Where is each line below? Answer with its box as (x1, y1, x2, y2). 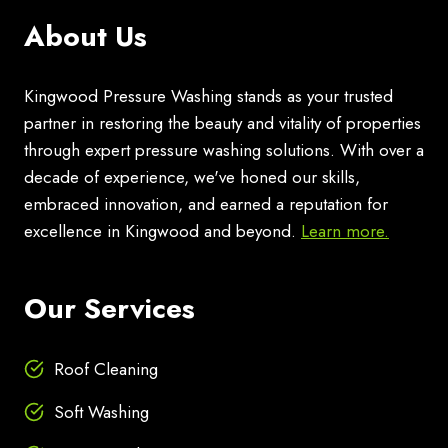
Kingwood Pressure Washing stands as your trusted (24, 84, 393, 109)
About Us (24, 16, 147, 58)
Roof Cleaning (54, 357, 158, 382)
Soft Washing (54, 400, 149, 425)
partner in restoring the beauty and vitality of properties (24, 111, 421, 136)
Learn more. (301, 219, 389, 244)
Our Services (24, 288, 195, 330)
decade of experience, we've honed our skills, (24, 165, 360, 190)
